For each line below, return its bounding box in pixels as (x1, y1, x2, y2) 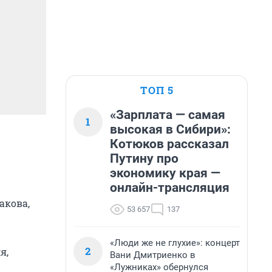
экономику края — (110, 166, 220, 180)
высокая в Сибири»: (110, 122, 231, 137)
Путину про (110, 151, 178, 166)
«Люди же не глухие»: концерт (110, 237, 240, 248)
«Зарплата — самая (110, 107, 225, 122)
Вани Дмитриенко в (110, 250, 195, 260)
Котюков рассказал (110, 137, 229, 151)
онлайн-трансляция (110, 180, 229, 195)
